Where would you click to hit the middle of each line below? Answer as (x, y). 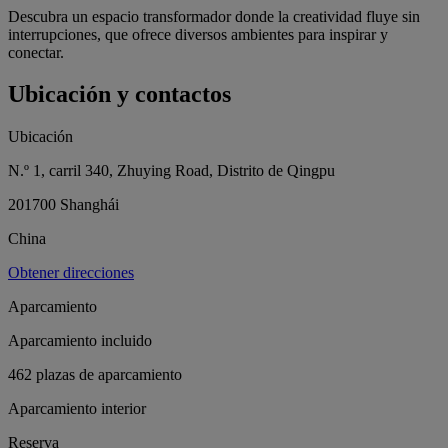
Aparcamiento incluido (80, 341)
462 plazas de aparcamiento (95, 375)
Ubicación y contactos (119, 94)
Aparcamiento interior (77, 409)
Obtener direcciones (71, 273)
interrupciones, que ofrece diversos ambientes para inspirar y (198, 34)
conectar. (36, 52)
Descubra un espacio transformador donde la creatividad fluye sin (214, 16)
